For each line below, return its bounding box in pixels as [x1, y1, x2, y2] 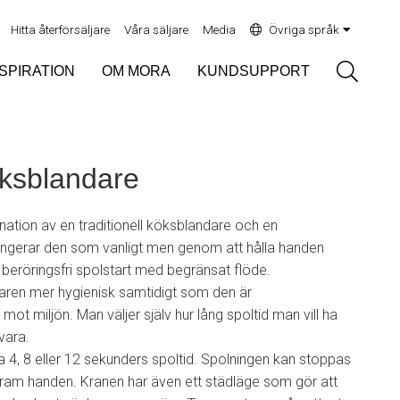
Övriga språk [269, 22, 339, 37]
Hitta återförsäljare [11, 22, 110, 37]
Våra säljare [124, 22, 188, 37]
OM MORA [102, 63, 171, 79]
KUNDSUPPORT [197, 63, 310, 79]
